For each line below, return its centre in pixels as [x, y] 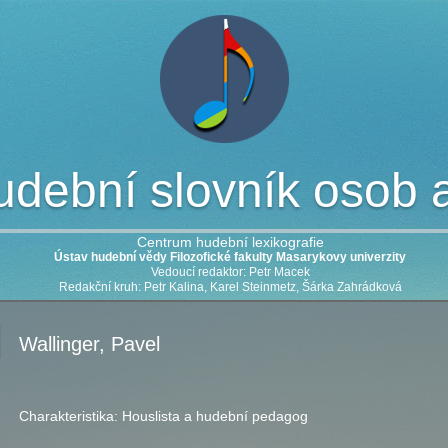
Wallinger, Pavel [89, 344]
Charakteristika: [70, 416]
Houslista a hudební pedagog [215, 416]
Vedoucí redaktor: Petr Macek [230, 272]
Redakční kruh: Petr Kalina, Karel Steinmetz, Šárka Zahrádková [230, 287]
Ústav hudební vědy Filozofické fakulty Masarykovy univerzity [230, 257]
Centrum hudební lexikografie [230, 242]
